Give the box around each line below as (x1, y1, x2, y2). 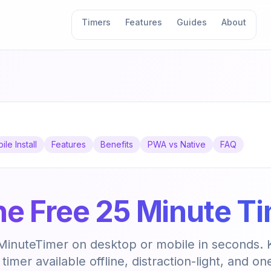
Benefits (100, 139, 133, 149)
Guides (176, 17, 207, 27)
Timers (81, 17, 111, 27)
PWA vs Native (148, 139, 206, 149)
